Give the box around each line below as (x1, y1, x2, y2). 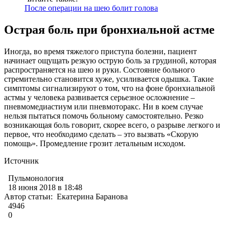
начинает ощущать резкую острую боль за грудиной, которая (4, 56, 216, 65)
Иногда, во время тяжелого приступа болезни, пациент (4, 47, 197, 56)
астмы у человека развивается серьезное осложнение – (4, 93, 195, 102)
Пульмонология (4, 173, 74, 182)
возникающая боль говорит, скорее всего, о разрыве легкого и (4, 120, 220, 129)
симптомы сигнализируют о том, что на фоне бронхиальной (4, 83, 215, 93)
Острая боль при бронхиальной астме (4, 22, 215, 36)
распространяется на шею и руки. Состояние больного (4, 65, 195, 74)
